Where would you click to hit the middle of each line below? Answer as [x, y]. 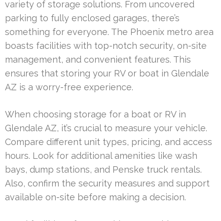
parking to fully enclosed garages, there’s [92, 18]
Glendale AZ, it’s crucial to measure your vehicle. [106, 128]
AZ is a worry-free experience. [69, 87]
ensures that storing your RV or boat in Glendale [107, 73]
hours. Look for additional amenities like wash [101, 155]
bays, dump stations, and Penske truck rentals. [103, 169]
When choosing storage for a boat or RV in [95, 114]
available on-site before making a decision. [95, 197]
